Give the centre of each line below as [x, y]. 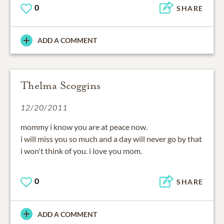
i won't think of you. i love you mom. [81, 151]
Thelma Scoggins [60, 86]
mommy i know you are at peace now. [84, 127]
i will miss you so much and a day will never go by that [111, 139]
